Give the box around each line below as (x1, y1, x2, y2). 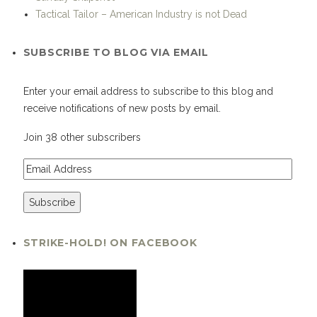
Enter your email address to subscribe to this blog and (23, 85, 273, 97)
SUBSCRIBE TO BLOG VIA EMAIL (23, 45, 209, 59)
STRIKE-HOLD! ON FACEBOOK (23, 236, 197, 250)
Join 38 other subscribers (23, 132, 141, 144)
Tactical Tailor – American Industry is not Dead (35, 8, 247, 20)
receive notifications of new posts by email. (23, 102, 221, 114)
